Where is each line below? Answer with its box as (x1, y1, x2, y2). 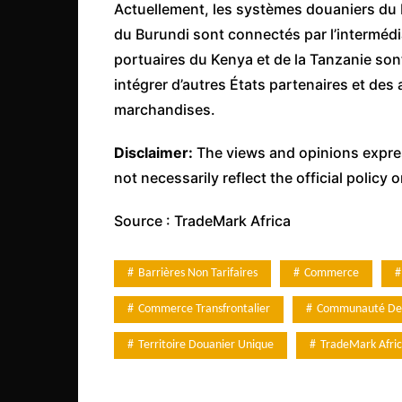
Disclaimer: (114, 143, 193, 162)
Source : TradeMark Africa (114, 211, 291, 230)
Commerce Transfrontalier (138, 301, 270, 316)
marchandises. (114, 100, 215, 118)
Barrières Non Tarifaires (138, 266, 258, 280)
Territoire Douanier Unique (138, 337, 274, 352)
